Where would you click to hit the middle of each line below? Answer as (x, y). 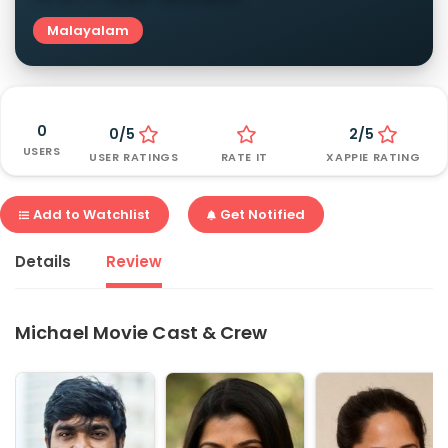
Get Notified (262, 214)
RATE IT (244, 157)
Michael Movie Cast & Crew (141, 332)
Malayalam (88, 30)
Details (43, 261)
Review (134, 261)
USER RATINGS (134, 157)
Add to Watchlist (91, 214)
